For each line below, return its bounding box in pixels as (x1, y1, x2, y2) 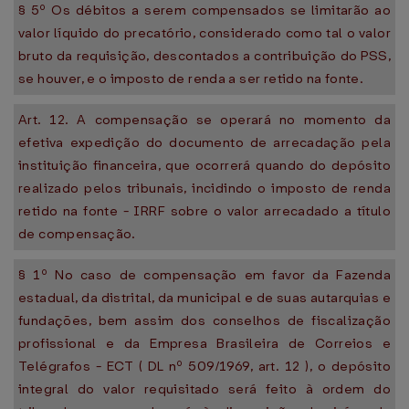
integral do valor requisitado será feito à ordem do (18, 380, 391, 398)
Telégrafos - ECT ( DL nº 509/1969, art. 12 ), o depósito (18, 357, 391, 375)
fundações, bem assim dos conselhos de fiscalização (18, 311, 391, 330)
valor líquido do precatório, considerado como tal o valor (18, 24, 391, 42)
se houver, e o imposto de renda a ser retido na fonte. (18, 69, 364, 88)
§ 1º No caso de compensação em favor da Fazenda (18, 266, 391, 284)
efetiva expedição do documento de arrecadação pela (18, 133, 391, 152)
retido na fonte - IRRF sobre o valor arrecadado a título (18, 202, 391, 220)
